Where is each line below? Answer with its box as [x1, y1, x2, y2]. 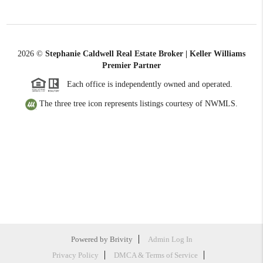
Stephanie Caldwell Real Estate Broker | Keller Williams [45, 49, 245, 59]
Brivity [109, 235, 133, 244]
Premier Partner [102, 61, 161, 70]
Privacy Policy [52, 251, 99, 260]
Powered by [70, 235, 110, 244]
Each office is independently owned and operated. [60, 79, 232, 89]
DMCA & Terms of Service [114, 251, 198, 260]
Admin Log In [147, 235, 193, 244]
